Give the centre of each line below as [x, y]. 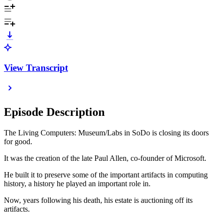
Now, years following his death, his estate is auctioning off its [98, 200]
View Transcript [36, 67]
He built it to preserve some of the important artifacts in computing [106, 175]
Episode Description [54, 112]
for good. [18, 142]
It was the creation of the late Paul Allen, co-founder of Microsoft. [106, 158]
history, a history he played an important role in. [77, 184]
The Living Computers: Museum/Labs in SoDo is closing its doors [106, 133]
